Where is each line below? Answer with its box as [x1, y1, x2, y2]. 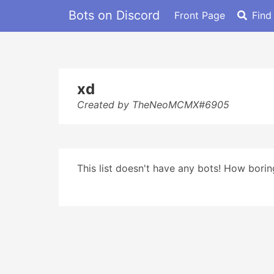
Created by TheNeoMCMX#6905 [77, 98, 229, 111]
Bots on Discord [68, 7, 160, 23]
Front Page [174, 9, 225, 21]
